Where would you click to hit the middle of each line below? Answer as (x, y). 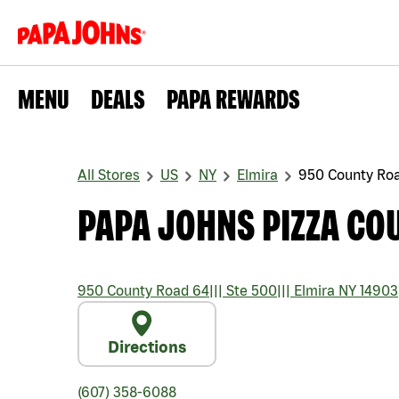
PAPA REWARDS (233, 99)
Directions (147, 347)
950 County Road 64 (143, 290)
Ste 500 (250, 290)
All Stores (109, 175)
